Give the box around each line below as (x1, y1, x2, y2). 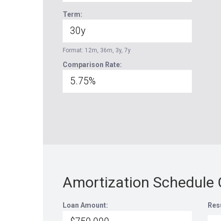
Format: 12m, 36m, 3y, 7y (63, 47, 131, 54)
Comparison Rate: (63, 61, 122, 69)
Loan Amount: (63, 201, 108, 209)
